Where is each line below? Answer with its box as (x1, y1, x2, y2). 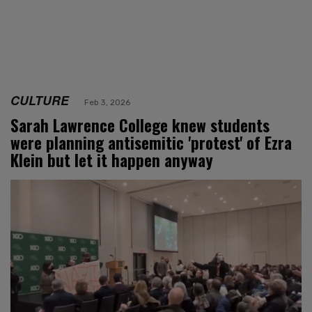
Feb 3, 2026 (84, 97, 130, 107)
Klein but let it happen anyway (10, 148, 213, 172)
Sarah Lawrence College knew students (10, 113, 270, 137)
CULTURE (10, 91, 69, 109)
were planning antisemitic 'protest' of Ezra (10, 130, 292, 155)
